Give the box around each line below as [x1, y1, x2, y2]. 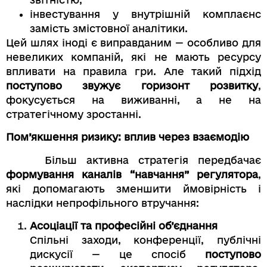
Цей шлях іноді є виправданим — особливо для [6, 36, 261, 48]
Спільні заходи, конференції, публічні [30, 234, 261, 246]
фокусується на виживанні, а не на [6, 94, 261, 105]
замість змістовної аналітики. [30, 22, 188, 34]
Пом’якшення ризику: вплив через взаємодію [6, 131, 249, 143]
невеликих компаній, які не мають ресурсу [6, 51, 261, 63]
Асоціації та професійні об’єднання [30, 219, 218, 231]
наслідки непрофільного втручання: [6, 197, 199, 209]
